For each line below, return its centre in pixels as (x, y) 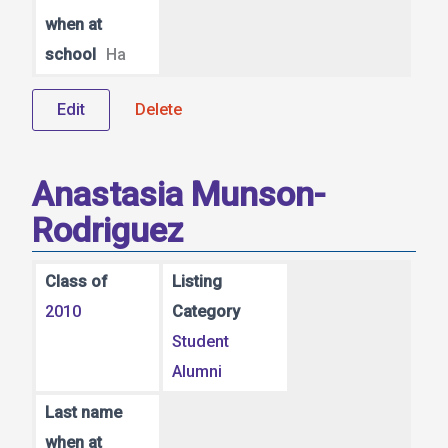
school (70, 54)
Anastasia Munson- (178, 194)
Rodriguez (107, 230)
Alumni (197, 372)
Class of (76, 282)
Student (201, 342)
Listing (197, 282)
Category (206, 312)
